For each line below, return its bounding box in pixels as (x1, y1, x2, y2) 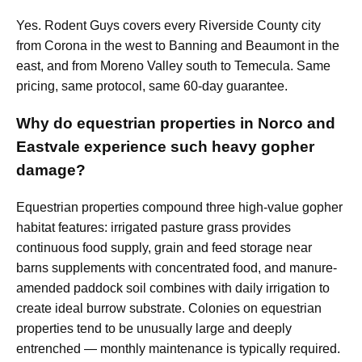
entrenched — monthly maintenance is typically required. (16, 341, 340, 356)
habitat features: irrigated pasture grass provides (16, 220, 291, 234)
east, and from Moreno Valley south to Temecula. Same (16, 59, 330, 74)
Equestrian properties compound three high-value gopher (16, 200, 343, 214)
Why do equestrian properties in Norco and (16, 115, 335, 133)
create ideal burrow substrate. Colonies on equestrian (16, 301, 322, 315)
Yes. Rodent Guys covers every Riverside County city (16, 19, 321, 33)
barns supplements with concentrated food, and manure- (16, 260, 337, 275)
